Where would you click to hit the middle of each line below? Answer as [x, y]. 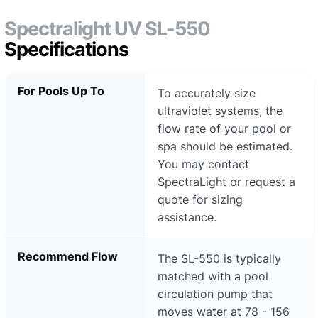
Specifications [66, 49]
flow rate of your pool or [224, 128]
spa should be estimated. [225, 146]
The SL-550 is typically [219, 258]
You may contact [203, 164]
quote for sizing [200, 199]
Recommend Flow [67, 256]
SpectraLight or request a [226, 181]
